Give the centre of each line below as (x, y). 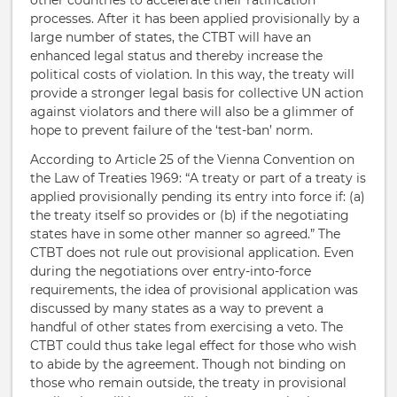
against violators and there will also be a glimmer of (192, 112)
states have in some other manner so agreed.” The (185, 234)
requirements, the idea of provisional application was (194, 290)
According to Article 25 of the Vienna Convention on (192, 160)
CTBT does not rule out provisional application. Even (192, 253)
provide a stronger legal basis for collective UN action (197, 93)
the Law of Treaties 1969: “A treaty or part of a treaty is (198, 178)
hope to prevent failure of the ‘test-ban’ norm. (171, 130)
